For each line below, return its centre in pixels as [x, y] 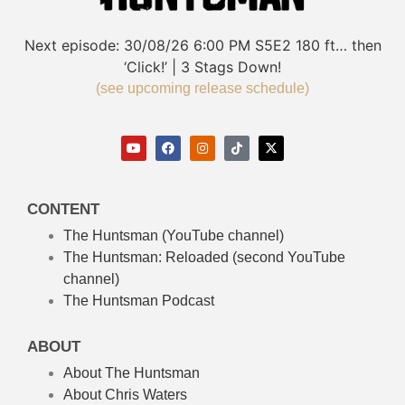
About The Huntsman [132, 372]
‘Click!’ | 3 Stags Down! [202, 66]
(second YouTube [287, 257]
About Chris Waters [125, 394]
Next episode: [71, 45]
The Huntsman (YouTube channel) [174, 235]
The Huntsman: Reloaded [146, 257]
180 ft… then [338, 45]
